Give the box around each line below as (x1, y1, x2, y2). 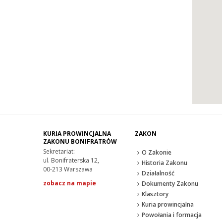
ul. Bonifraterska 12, (43, 156, 99, 165)
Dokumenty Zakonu (142, 179, 198, 188)
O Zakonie (142, 148, 171, 157)
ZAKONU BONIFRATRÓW (43, 137, 117, 146)
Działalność (142, 169, 174, 178)
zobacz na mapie (43, 179, 96, 188)
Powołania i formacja (142, 211, 202, 220)
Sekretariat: (43, 147, 75, 156)
